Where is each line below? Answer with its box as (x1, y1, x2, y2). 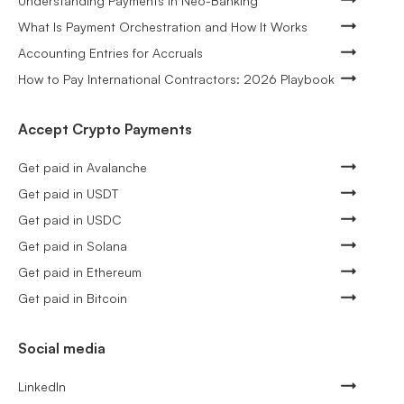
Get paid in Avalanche (18, 159, 147, 175)
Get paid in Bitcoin (18, 289, 127, 306)
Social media (18, 338, 106, 357)
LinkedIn (18, 378, 66, 394)
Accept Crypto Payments (18, 119, 192, 138)
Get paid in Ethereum (18, 263, 142, 280)
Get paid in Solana (18, 237, 127, 253)
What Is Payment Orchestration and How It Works (18, 18, 308, 34)
